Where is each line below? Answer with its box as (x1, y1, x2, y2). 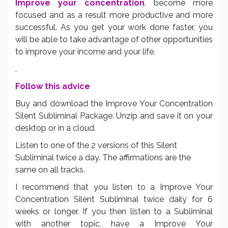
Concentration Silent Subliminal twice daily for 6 (15, 194, 213, 204)
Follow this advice (15, 81, 90, 91)
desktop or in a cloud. (15, 123, 96, 133)
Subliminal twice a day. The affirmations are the (15, 152, 191, 162)
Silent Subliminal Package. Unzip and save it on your (15, 110, 213, 121)
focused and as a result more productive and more (15, 10, 213, 20)
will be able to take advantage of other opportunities (15, 34, 213, 44)
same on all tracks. (15, 164, 85, 175)
